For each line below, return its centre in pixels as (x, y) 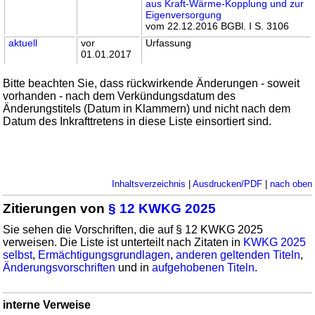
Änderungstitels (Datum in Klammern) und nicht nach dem (147, 109)
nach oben (291, 184)
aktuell (23, 43)
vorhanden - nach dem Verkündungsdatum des (120, 96)
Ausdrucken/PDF (227, 184)
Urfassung (169, 43)
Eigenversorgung (184, 15)
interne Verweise (47, 305)
